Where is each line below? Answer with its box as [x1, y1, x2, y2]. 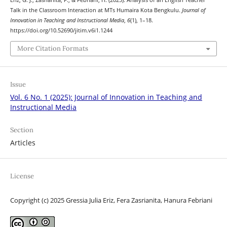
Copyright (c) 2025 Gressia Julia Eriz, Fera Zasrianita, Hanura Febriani [10, 195, 212, 205]
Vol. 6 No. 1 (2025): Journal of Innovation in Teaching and [10, 92, 202, 102]
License [10, 171, 34, 180]
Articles [10, 137, 35, 147]
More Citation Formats [17, 44, 88, 53]
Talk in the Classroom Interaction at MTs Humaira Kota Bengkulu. [10, 7, 182, 14]
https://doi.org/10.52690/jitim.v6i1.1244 [10, 27, 112, 34]
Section [10, 125, 33, 134]
